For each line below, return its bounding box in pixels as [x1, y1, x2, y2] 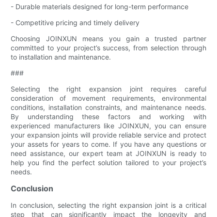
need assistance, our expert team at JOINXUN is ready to [11, 149, 206, 157]
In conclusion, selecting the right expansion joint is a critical [11, 201, 206, 209]
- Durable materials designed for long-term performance [11, 2, 189, 11]
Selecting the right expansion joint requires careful [11, 84, 206, 93]
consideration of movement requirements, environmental [11, 93, 206, 102]
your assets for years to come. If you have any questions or [11, 139, 206, 148]
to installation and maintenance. [11, 52, 111, 61]
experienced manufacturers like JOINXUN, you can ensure [11, 121, 206, 130]
